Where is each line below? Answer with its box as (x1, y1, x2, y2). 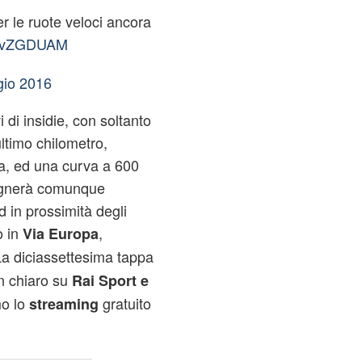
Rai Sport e (71, 270, 149, 291)
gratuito (98, 293, 151, 314)
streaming (28, 293, 99, 314)
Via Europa (22, 223, 99, 244)
